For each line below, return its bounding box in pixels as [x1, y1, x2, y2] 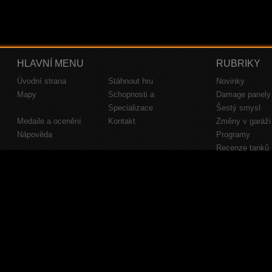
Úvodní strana [17, 76, 66, 86]
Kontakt [108, 117, 135, 126]
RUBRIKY [216, 58, 260, 69]
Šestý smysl [216, 103, 260, 112]
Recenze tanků [216, 143, 269, 152]
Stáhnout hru [108, 76, 153, 86]
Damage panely [216, 90, 271, 99]
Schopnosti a [108, 90, 154, 99]
